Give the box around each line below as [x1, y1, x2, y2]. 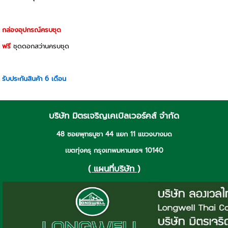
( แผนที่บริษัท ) [88, 162, 140, 175]
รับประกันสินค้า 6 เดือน [2, 74, 67, 84]
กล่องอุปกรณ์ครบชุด [2, 25, 62, 35]
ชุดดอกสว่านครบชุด [13, 41, 70, 51]
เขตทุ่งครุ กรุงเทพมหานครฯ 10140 [65, 145, 163, 155]
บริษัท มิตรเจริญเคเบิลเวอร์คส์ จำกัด [49, 109, 179, 123]
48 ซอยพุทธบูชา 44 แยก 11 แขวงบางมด [56, 129, 172, 139]
